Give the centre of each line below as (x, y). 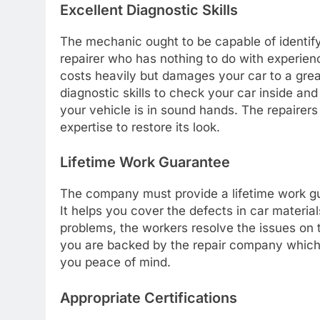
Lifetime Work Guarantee (145, 162)
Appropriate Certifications (149, 297)
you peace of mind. (115, 262)
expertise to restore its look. (140, 127)
